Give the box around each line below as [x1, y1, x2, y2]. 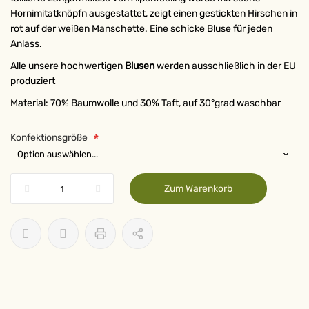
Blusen [125, 60, 154, 72]
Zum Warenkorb [164, 183, 232, 195]
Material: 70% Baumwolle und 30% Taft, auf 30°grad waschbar [10, 97, 281, 109]
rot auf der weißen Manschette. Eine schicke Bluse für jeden [10, 23, 272, 34]
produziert [10, 75, 55, 87]
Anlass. [10, 38, 42, 50]
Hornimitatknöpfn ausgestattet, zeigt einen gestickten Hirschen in [10, 8, 297, 19]
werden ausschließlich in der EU [154, 60, 296, 72]
